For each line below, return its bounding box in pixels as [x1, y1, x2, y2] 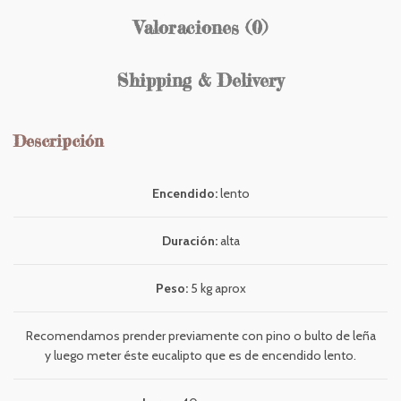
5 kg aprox [187, 280, 246, 296]
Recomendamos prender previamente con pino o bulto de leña [25, 328, 376, 344]
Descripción [13, 131, 104, 150]
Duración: [161, 233, 218, 249]
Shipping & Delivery [117, 69, 284, 91]
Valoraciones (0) [133, 16, 268, 38]
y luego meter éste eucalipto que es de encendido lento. [45, 347, 356, 363]
